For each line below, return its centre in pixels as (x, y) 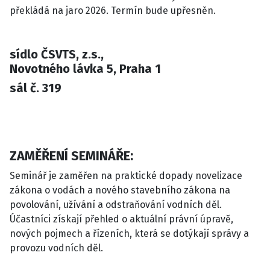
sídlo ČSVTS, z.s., (57, 54)
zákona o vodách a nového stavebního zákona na (120, 190)
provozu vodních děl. (56, 248)
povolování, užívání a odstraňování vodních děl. (116, 204)
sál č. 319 (36, 88)
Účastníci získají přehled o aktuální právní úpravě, (121, 219)
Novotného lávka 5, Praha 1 (85, 68)
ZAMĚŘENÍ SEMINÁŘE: (71, 156)
